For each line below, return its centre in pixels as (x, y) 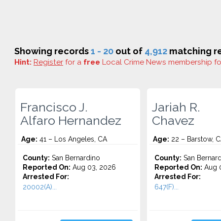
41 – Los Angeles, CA (72, 139)
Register (48, 62)
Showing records (53, 51)
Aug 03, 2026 (93, 167)
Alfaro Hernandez (71, 120)
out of (129, 51)
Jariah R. (176, 107)
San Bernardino (75, 158)
